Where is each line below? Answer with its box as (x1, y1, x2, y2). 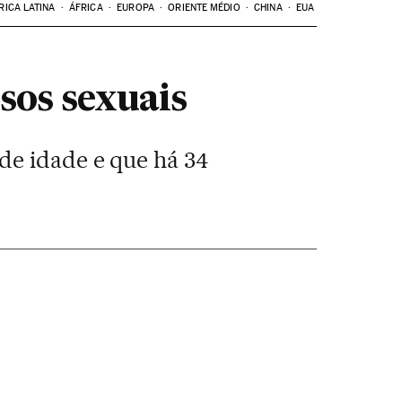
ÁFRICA (69, 2, 103, 13)
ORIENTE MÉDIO (168, 2, 240, 13)
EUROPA (117, 2, 154, 13)
